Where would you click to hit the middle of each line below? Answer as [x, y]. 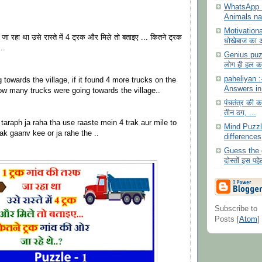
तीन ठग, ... [240, 113]
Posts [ [227, 219]
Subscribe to [236, 208]
